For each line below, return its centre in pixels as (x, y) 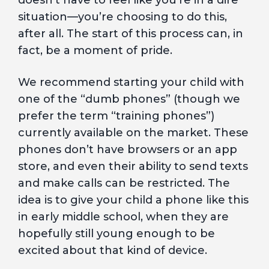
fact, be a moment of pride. (95, 50)
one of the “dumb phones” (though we (129, 99)
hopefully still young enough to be (116, 234)
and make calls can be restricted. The (124, 183)
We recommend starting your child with (131, 82)
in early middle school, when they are (123, 217)
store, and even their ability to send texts (133, 166)
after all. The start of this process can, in (131, 34)
